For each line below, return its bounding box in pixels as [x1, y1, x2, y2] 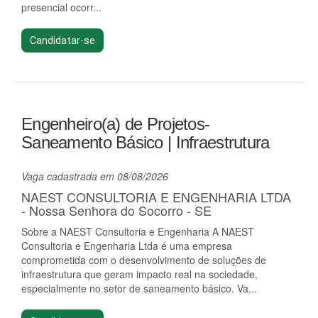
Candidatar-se [30, 35, 95, 46]
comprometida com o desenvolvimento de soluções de [21, 253, 266, 267]
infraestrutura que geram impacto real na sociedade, [21, 267, 258, 281]
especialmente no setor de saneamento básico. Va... [21, 281, 257, 295]
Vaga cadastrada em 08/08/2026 [21, 169, 168, 183]
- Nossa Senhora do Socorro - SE [21, 201, 212, 219]
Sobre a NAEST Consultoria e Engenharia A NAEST [21, 224, 254, 238]
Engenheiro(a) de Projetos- [21, 114, 210, 133]
